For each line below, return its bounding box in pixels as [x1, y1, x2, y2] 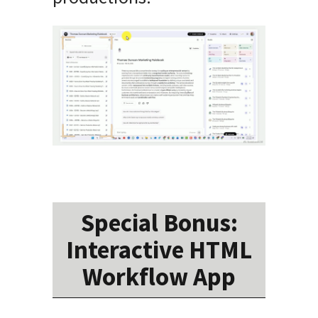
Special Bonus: [80, 207, 238, 238]
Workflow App [82, 261, 236, 292]
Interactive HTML [66, 234, 252, 265]
